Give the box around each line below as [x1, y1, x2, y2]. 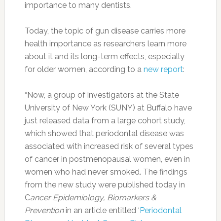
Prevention [24, 206, 64, 215]
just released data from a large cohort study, [24, 116, 185, 125]
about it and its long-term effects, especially [24, 52, 184, 61]
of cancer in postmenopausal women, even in [24, 154, 190, 164]
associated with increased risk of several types [24, 142, 193, 151]
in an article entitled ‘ [63, 206, 140, 215]
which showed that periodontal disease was [24, 129, 184, 138]
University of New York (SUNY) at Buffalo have [24, 103, 192, 112]
